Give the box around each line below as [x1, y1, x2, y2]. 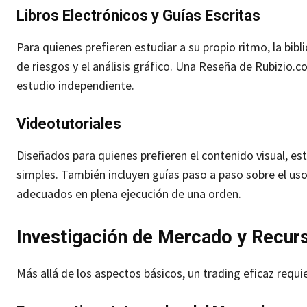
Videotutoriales [16, 115, 121, 133]
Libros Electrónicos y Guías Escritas [16, 7, 264, 25]
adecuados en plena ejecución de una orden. [16, 186, 241, 202]
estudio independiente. [16, 77, 134, 94]
